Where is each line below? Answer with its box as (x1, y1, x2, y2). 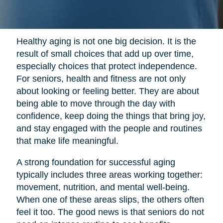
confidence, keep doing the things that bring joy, (16, 111, 206, 121)
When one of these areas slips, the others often (16, 194, 204, 205)
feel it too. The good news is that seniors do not (16, 207, 204, 217)
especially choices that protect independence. (16, 61, 197, 71)
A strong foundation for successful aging (16, 157, 175, 167)
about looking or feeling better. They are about (16, 86, 199, 96)
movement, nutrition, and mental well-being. (16, 182, 190, 192)
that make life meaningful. (16, 135, 118, 146)
